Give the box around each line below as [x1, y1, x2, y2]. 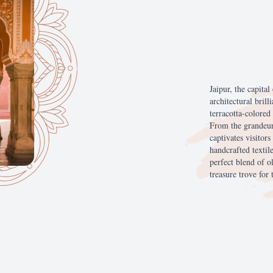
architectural [210, 95, 255, 107]
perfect [210, 156, 236, 168]
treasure [210, 168, 239, 180]
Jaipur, [210, 83, 235, 94]
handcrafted [210, 144, 252, 155]
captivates [210, 132, 246, 143]
